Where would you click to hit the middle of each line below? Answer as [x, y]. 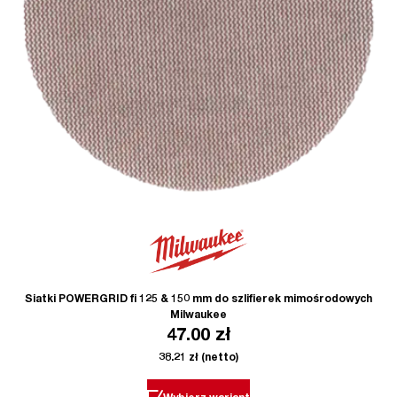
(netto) [218, 358]
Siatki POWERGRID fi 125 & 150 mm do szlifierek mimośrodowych [198, 299]
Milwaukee [198, 315]
